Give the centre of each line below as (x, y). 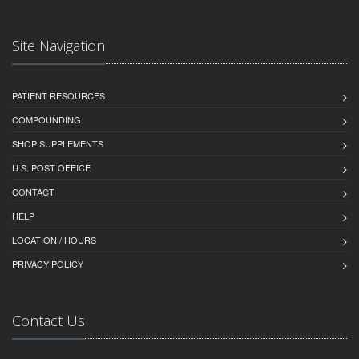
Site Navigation (58, 45)
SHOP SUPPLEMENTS (58, 143)
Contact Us (48, 320)
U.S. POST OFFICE (51, 167)
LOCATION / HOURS (54, 239)
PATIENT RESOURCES (58, 95)
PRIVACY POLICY (48, 263)
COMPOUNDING (46, 119)
